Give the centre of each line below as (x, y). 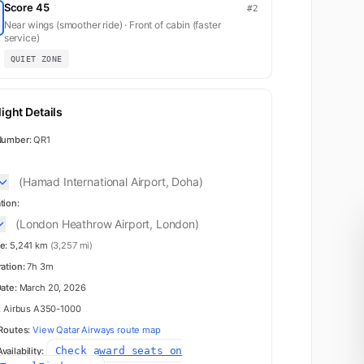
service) (22, 38)
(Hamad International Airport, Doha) (111, 182)
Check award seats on (119, 351)
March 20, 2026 (51, 288)
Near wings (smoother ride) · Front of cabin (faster (112, 25)
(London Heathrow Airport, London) (107, 224)
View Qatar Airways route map (97, 330)
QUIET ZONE (36, 59)
